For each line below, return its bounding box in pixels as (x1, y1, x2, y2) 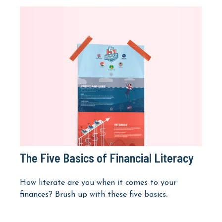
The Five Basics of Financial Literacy (20, 151, 194, 166)
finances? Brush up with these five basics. (20, 191, 167, 199)
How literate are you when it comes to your (20, 179, 176, 187)
